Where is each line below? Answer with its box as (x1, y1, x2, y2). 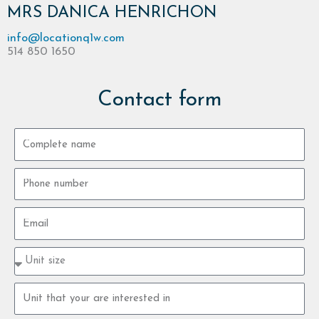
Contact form (97, 89, 222, 112)
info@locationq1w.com (7, 32, 125, 44)
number (14, 181, 53, 193)
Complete (14, 128, 64, 140)
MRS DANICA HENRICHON (7, 4, 217, 21)
